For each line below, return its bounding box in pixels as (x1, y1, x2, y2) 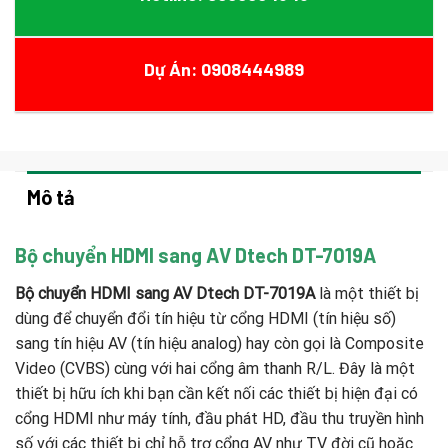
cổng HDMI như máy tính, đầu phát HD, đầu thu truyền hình (15, 409, 424, 429)
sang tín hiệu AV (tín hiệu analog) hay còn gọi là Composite (15, 334, 424, 354)
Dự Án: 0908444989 (144, 58, 304, 81)
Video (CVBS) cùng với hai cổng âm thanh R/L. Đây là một (15, 359, 415, 379)
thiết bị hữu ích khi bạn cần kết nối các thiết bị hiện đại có (15, 384, 418, 404)
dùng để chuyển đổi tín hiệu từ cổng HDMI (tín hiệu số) (15, 309, 396, 329)
